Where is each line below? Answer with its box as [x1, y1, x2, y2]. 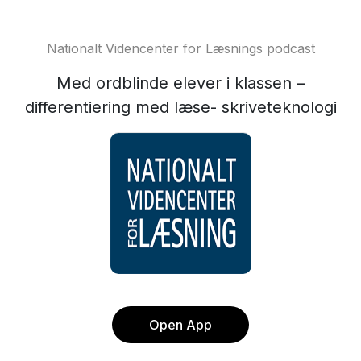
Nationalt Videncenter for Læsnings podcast [46, 40, 315, 56]
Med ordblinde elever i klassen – [56, 73, 305, 93]
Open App [149, 317, 212, 333]
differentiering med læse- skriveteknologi [24, 98, 337, 117]
